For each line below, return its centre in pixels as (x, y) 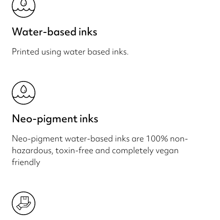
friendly (26, 162)
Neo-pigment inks (55, 119)
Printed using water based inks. (70, 51)
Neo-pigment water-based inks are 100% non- (100, 138)
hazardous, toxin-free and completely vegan (95, 150)
